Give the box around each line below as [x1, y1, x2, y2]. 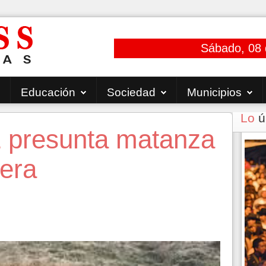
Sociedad [107, 86, 156, 99]
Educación [21, 86, 75, 99]
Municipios [187, 86, 242, 99]
